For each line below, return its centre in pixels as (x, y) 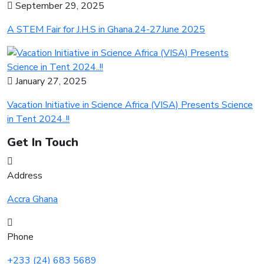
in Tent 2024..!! (38, 119)
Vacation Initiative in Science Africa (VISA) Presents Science (130, 105)
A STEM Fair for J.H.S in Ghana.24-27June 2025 (106, 29)
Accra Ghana (32, 199)
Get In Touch (43, 142)
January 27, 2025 (50, 81)
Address (25, 175)
